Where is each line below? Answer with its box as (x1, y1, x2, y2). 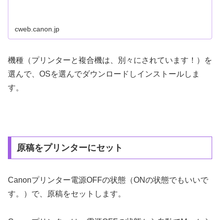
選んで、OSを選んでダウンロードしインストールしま (8, 69, 200, 78)
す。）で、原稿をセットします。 (8, 190, 126, 198)
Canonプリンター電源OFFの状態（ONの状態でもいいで (8, 176, 208, 185)
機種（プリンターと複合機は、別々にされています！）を (8, 55, 212, 64)
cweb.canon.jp (15, 25, 60, 33)
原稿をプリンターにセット (16, 143, 123, 153)
